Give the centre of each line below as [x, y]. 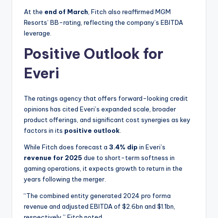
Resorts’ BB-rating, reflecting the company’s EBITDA [103, 22]
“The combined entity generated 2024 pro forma [97, 195]
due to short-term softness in [129, 157]
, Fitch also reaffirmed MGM [129, 11]
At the [34, 11]
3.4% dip [124, 147]
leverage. [39, 33]
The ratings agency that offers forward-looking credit [106, 98]
